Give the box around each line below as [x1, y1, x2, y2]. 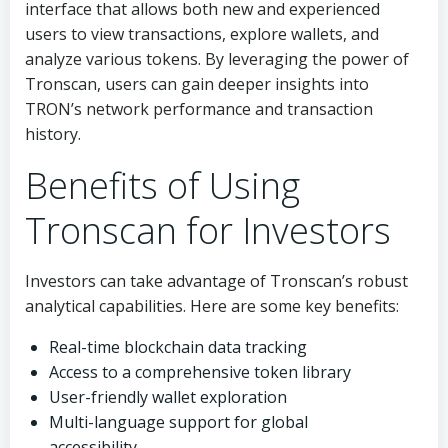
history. [25, 123, 81, 145]
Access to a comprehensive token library [49, 361, 351, 383]
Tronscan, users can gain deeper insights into [25, 73, 369, 95]
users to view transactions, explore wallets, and [25, 23, 379, 45]
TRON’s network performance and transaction [25, 98, 373, 120]
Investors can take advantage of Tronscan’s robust [25, 270, 408, 292]
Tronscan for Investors [25, 206, 391, 255]
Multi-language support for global [49, 411, 308, 433]
